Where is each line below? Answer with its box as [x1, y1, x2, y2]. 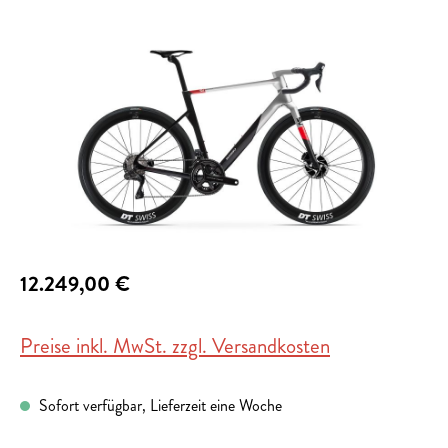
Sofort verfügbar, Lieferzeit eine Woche [35, 394, 282, 418]
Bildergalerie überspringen [19, 27, 178, 51]
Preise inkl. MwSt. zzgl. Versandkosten [20, 331, 330, 362]
